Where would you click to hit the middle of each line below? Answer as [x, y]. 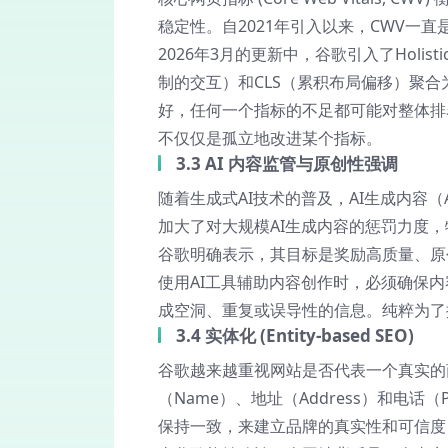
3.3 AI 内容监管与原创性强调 [287, 163]
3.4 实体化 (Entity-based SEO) [295, 335]
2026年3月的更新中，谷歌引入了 [276, 54]
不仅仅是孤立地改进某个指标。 [270, 138]
